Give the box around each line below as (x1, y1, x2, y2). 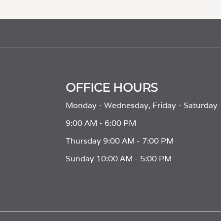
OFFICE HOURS (65, 80, 158, 95)
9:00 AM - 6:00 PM (65, 118, 136, 128)
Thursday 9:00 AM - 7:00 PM (65, 136, 174, 146)
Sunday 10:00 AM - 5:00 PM (65, 153, 172, 164)
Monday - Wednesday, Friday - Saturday (65, 100, 218, 110)
